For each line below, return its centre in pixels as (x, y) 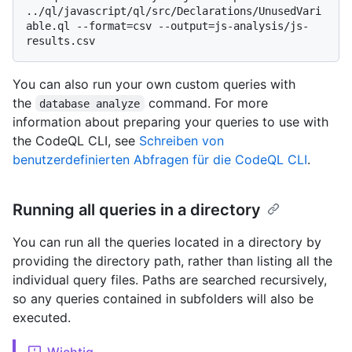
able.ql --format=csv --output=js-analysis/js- (167, 26)
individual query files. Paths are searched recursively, (170, 279)
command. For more (208, 103)
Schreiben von (181, 140)
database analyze (90, 103)
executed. (42, 317)
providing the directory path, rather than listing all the (172, 260)
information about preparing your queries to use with (170, 121)
